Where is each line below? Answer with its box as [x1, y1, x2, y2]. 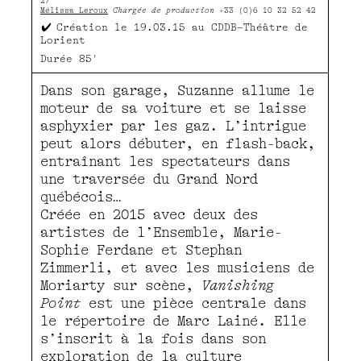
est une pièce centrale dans [81, 295, 306, 311]
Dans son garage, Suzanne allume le [40, 82, 314, 98]
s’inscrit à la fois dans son [40, 330, 266, 346]
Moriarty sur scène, [40, 277, 201, 293]
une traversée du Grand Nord [40, 171, 258, 187]
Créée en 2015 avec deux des [40, 206, 258, 222]
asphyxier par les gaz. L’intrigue [40, 118, 306, 134]
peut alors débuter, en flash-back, [40, 135, 315, 151]
